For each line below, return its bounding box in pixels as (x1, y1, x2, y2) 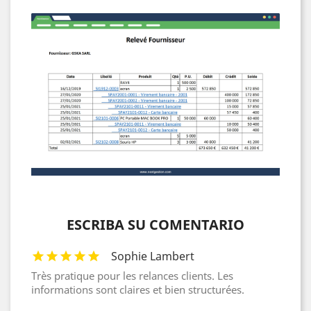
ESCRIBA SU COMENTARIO (67, 215, 244, 235)
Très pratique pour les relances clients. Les (31, 269, 233, 283)
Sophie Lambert (111, 249, 194, 264)
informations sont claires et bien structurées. (31, 283, 244, 297)
